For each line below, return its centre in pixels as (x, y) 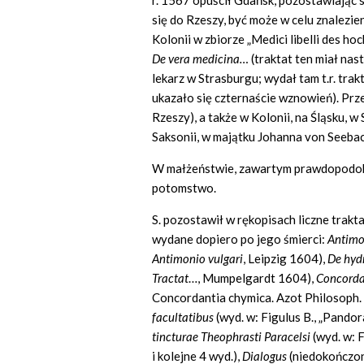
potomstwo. (184, 188)
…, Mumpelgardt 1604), (252, 278)
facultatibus (184, 317)
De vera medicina (196, 59)
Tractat (170, 278)
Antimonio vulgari (197, 259)
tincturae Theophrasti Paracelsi (232, 337)
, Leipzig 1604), (285, 259)
